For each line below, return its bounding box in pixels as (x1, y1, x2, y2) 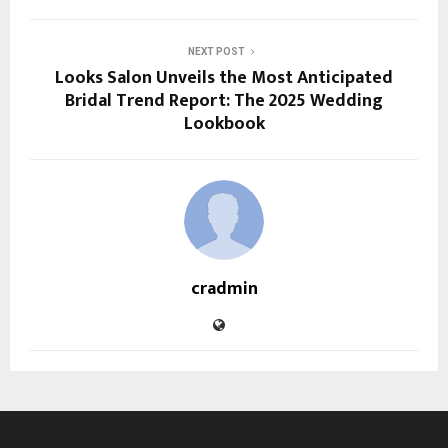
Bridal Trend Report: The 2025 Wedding (65, 86, 383, 116)
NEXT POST (187, 46, 245, 57)
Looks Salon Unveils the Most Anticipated (55, 63, 393, 93)
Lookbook (183, 109, 265, 139)
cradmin (190, 274, 258, 304)
